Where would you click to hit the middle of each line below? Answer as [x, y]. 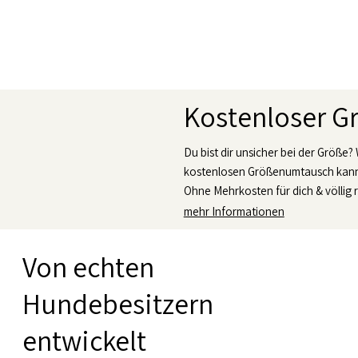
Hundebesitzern [118, 303]
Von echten [89, 267]
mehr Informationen [234, 211]
